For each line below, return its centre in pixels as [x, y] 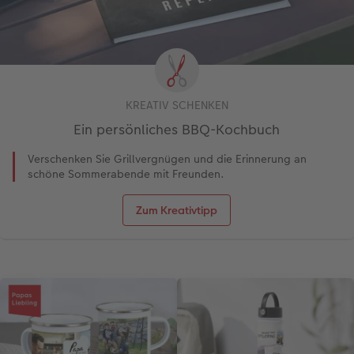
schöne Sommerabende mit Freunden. [126, 174]
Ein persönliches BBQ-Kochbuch [177, 130]
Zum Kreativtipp [177, 211]
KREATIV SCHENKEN [177, 105]
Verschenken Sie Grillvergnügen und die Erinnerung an [167, 159]
